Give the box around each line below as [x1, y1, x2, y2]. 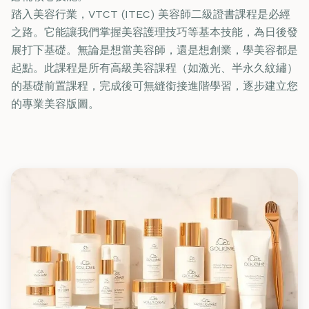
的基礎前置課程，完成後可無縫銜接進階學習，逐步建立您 [11, 79, 298, 92]
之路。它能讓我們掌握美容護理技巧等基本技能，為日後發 [11, 25, 298, 39]
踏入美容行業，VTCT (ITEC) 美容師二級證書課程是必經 [11, 7, 290, 21]
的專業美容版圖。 [11, 97, 99, 110]
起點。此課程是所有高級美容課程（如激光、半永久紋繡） [11, 61, 298, 74]
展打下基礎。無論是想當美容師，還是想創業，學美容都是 [11, 43, 298, 57]
